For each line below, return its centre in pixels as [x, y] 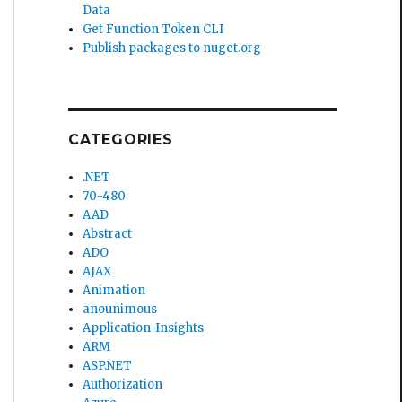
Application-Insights [144, 328]
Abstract [108, 233]
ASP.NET [108, 365]
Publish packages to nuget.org [172, 48]
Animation [114, 290]
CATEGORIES [121, 139]
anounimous [120, 309]
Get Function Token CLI [153, 29]
